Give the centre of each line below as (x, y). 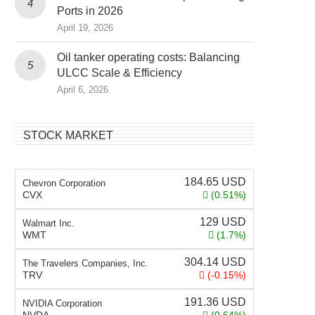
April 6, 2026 (83, 90)
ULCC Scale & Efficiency (120, 73)
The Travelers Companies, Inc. (85, 264)
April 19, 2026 (85, 28)
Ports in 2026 (90, 11)
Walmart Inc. (49, 224)
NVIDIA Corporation (62, 304)
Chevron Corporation (64, 184)
